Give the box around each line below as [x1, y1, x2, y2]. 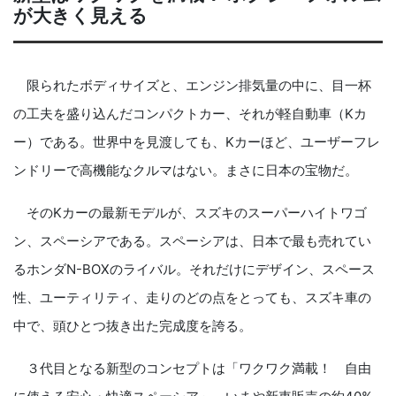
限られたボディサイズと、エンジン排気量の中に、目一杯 [13, 77, 371, 95]
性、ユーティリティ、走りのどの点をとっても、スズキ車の [13, 289, 371, 307]
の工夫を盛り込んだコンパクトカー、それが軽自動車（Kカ [13, 105, 367, 123]
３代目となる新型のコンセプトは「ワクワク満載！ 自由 [13, 360, 371, 377]
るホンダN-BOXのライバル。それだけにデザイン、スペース [13, 261, 375, 278]
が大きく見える [13, 4, 148, 27]
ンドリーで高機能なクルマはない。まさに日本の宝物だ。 [13, 162, 358, 179]
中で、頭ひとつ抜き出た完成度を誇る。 [13, 317, 252, 335]
